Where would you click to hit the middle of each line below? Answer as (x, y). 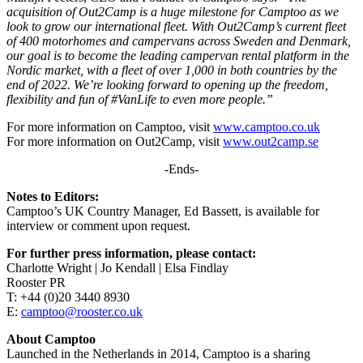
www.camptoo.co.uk (267, 127)
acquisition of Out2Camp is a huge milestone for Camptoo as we (173, 12)
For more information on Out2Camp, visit (115, 142)
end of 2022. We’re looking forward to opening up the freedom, (167, 85)
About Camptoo (51, 340)
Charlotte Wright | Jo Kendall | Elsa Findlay (117, 268)
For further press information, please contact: (131, 254)
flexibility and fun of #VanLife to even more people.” (140, 100)
